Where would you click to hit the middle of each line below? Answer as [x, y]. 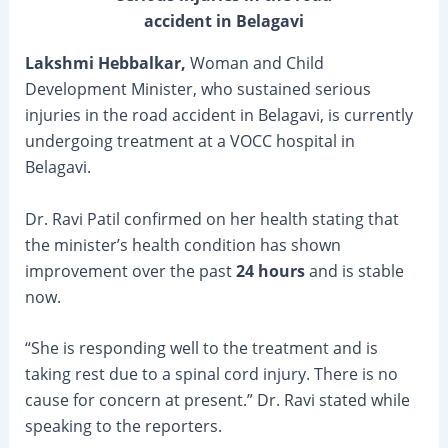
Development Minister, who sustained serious [197, 89]
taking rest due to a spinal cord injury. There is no [211, 374]
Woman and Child [254, 63]
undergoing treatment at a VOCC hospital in [189, 141]
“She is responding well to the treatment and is [201, 348]
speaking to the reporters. [123, 426]
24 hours [270, 270]
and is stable [354, 270]
